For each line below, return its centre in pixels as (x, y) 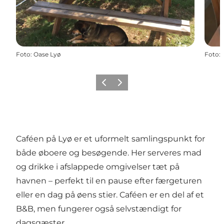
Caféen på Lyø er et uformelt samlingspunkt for (110, 138)
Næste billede (135, 85)
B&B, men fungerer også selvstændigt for (99, 208)
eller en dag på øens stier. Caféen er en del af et (110, 194)
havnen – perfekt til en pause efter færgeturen (109, 180)
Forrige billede (120, 85)
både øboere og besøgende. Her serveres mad (109, 152)
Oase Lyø (47, 54)
